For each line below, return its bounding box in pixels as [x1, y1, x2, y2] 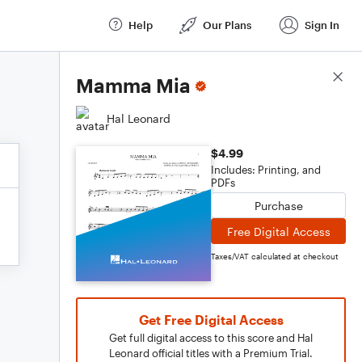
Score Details [274, 70, 346, 85]
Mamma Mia [76, 74, 191, 97]
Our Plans [203, 18, 251, 32]
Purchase [254, 198, 303, 213]
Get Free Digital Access [138, 312, 284, 327]
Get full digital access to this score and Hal [109, 331, 313, 344]
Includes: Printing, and [211, 163, 321, 176]
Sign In [305, 18, 339, 32]
